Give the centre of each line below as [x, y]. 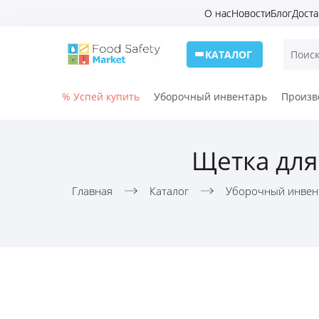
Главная [92, 191]
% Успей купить [101, 97]
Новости [251, 13]
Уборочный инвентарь [210, 97]
